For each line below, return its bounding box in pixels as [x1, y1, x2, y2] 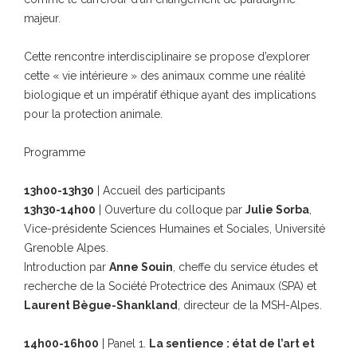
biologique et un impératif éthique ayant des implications [24, 88, 316, 101]
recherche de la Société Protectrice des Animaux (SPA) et [24, 279, 316, 292]
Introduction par [24, 260, 109, 273]
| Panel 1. [99, 336, 149, 350]
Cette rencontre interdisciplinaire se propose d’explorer [24, 49, 310, 63]
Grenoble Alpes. [24, 241, 108, 254]
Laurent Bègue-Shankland [24, 298, 178, 312]
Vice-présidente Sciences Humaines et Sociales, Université [24, 222, 325, 235]
